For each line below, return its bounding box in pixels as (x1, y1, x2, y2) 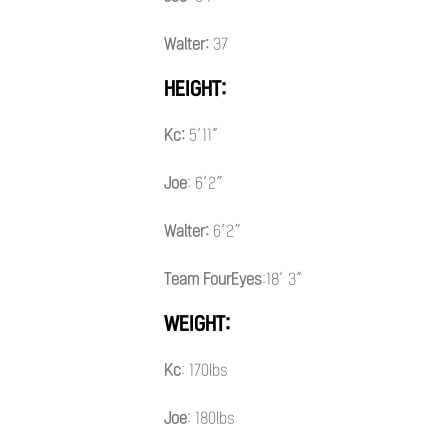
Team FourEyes (164, 269, 262, 288)
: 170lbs (181, 360, 228, 379)
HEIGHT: (164, 77, 226, 100)
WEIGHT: (164, 312, 230, 335)
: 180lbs (187, 408, 235, 427)
